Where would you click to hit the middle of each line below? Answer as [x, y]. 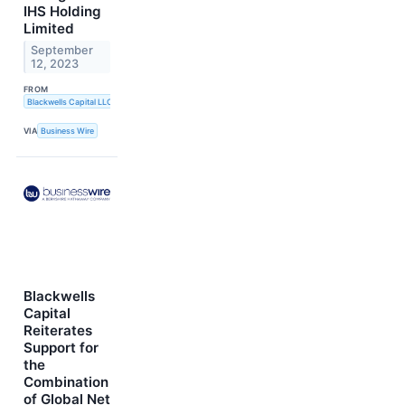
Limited [49, 29]
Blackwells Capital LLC [70, 101]
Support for [61, 347]
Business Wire [68, 131]
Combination [66, 381]
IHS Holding [62, 12]
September [62, 51]
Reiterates [58, 330]
